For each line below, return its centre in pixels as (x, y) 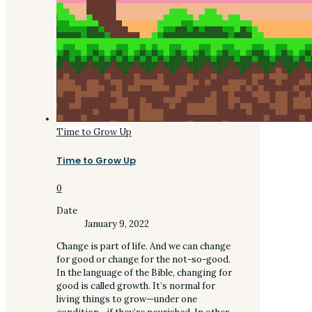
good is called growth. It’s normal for (136, 286)
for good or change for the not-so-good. (143, 260)
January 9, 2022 (117, 224)
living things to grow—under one (127, 299)
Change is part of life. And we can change (143, 247)
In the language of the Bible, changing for (144, 273)
